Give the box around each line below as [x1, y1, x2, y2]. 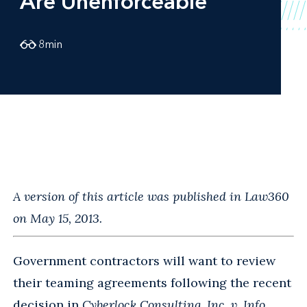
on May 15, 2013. [13, 210, 102, 226]
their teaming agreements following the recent [13, 274, 291, 291]
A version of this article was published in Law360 [13, 188, 289, 204]
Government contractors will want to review [13, 252, 275, 269]
